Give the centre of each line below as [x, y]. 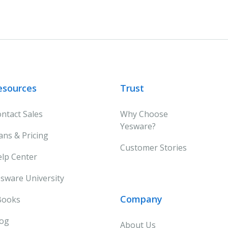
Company [141, 199]
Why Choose [144, 114]
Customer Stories [154, 147]
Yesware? [138, 126]
